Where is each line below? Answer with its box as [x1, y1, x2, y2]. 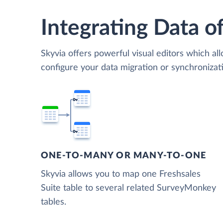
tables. [41, 198, 66, 207]
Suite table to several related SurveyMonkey [41, 184, 216, 193]
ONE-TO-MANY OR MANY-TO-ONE [41, 151, 207, 161]
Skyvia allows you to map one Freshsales [41, 170, 201, 179]
